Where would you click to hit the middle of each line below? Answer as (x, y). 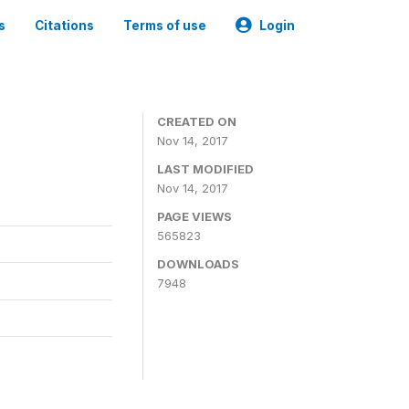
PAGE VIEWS (194, 216)
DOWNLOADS (198, 264)
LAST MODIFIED (205, 169)
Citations (64, 26)
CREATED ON (197, 121)
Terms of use (165, 26)
